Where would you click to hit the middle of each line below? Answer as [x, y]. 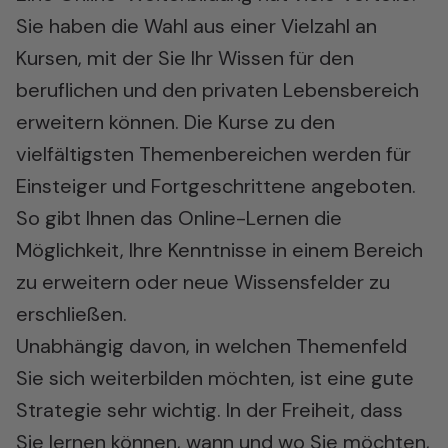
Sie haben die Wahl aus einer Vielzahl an [196, 26]
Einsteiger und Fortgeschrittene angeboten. [216, 186]
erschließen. [71, 314]
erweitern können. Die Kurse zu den [175, 122]
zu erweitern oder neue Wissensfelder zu [203, 282]
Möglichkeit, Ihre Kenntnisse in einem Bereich [219, 250]
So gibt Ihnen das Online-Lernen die [179, 218]
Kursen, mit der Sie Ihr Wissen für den [185, 58]
